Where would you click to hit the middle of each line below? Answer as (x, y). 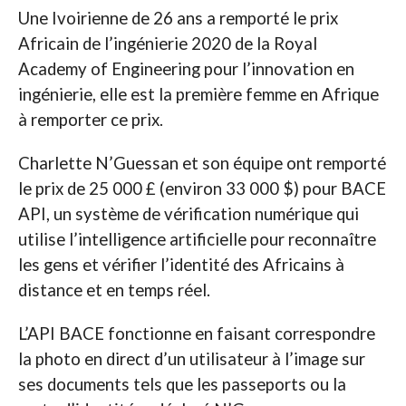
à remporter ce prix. (90, 120)
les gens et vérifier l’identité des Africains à (181, 265)
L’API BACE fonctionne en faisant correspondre (196, 334)
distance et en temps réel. (114, 290)
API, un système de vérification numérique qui (188, 214)
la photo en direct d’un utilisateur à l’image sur (191, 359)
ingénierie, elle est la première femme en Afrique (198, 95)
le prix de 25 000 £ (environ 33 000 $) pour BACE (202, 189)
